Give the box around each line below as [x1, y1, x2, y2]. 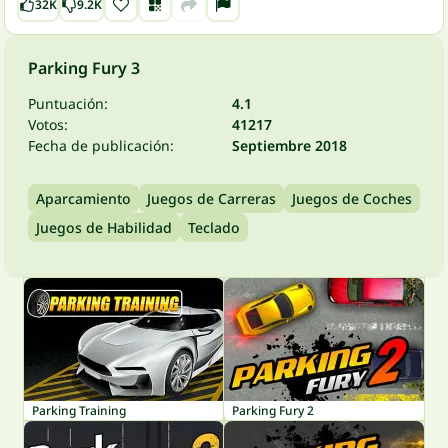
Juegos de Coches [292, 189, 412, 208]
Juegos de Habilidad [36, 218, 172, 237]
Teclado [188, 218, 240, 237]
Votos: [28, 115, 68, 134]
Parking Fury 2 [232, 402, 314, 419]
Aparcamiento [36, 189, 131, 208]
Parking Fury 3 [28, 57, 140, 79]
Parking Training [32, 402, 126, 419]
